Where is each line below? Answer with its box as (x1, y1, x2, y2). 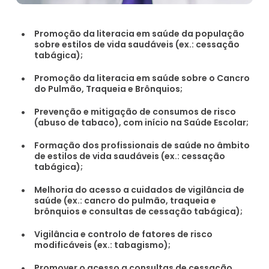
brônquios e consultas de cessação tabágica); (34, 205, 243, 217)
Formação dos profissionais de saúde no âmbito (34, 139, 250, 151)
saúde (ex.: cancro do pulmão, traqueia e (34, 194, 217, 207)
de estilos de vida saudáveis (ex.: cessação (34, 150, 226, 162)
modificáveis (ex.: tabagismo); (34, 238, 171, 251)
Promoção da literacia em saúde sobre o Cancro (34, 71, 250, 84)
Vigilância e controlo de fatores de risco (34, 228, 213, 240)
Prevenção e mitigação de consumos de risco (34, 105, 237, 118)
